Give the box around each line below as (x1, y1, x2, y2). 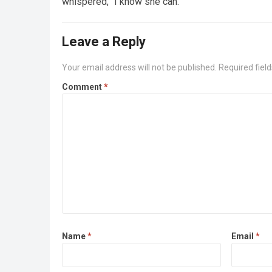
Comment (62, 82, 104, 92)
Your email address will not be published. (62, 63, 217, 73)
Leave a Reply (62, 34, 146, 50)
